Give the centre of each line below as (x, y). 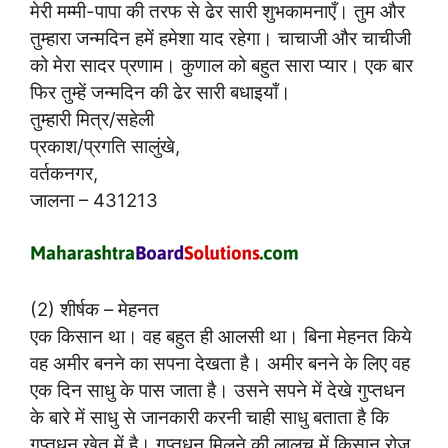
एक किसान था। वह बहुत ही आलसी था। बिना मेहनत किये (221, 336)
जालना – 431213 (94, 199)
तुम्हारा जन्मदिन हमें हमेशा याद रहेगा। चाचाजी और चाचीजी (220, 37)
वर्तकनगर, (64, 172)
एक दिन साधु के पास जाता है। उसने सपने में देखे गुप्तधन (217, 390)
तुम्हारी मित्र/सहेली (92, 118)
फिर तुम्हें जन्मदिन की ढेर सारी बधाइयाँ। (160, 91)
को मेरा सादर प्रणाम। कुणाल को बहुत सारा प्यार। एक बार (221, 64)
